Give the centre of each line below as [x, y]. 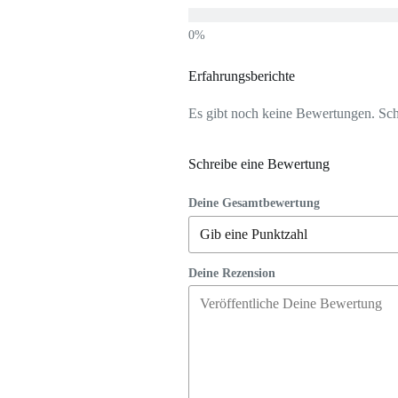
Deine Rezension [232, 273]
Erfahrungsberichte [242, 76]
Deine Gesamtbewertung [254, 203]
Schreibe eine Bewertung [259, 164]
